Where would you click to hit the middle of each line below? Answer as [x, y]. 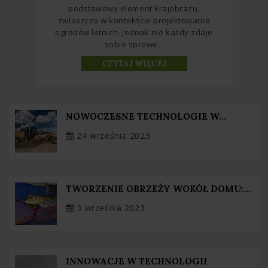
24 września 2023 [112, 135]
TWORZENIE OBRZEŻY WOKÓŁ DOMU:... [158, 188]
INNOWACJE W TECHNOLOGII [136, 261]
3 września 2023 [109, 208]
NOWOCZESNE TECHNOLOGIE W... [146, 116]
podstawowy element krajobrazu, [134, 8]
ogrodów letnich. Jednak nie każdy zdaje [134, 32]
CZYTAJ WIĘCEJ [134, 63]
